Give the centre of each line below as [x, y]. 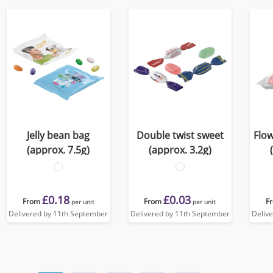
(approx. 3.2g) [180, 150]
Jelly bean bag [58, 135]
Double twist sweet [180, 135]
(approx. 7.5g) [58, 150]
